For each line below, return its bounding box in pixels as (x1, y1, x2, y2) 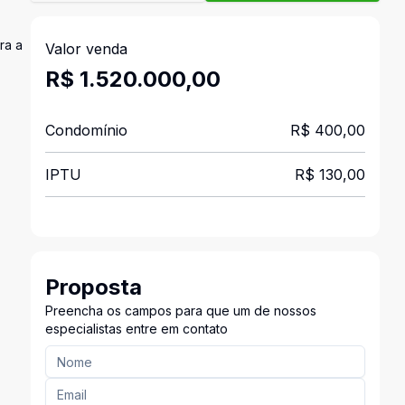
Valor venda (44, 40, 127, 58)
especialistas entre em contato (44, 321, 228, 336)
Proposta (44, 274, 142, 300)
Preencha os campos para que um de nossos (44, 303, 316, 318)
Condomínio (44, 121, 127, 139)
